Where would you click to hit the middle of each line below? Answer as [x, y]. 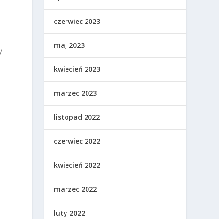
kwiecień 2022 [77, 165]
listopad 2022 [77, 117]
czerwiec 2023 [77, 21]
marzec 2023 [76, 93]
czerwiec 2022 [77, 141]
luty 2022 [70, 213]
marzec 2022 [76, 189]
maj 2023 [69, 45]
